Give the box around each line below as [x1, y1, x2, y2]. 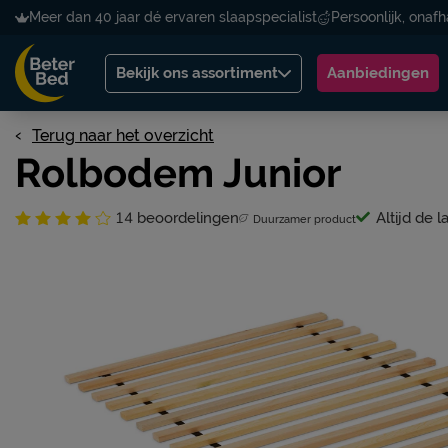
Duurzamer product [253, 213, 356, 226]
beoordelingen [133, 208, 239, 227]
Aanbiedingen [327, 64, 429, 82]
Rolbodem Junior [15, 149, 341, 196]
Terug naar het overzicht [32, 126, 214, 145]
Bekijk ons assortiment [116, 63, 278, 82]
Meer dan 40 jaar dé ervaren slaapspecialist [29, 8, 317, 25]
